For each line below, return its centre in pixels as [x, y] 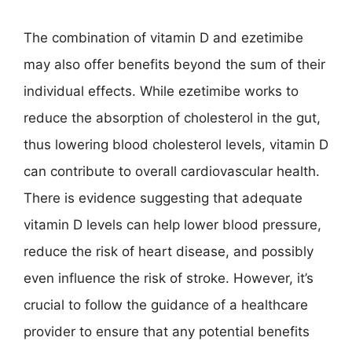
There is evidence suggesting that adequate [163, 198]
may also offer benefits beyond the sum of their [174, 64]
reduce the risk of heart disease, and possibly [169, 251]
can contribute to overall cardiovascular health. [172, 171]
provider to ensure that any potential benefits [167, 332]
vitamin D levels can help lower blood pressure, [172, 225]
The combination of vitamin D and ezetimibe [163, 38]
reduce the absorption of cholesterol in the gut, [172, 118]
